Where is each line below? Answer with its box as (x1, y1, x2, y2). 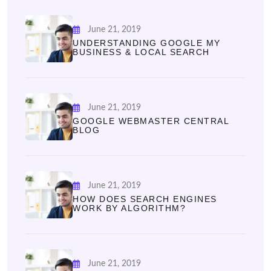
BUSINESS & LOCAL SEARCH (73, 47, 210, 57)
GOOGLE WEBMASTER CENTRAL (73, 116, 229, 126)
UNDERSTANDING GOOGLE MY (73, 38, 221, 48)
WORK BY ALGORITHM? (73, 203, 186, 214)
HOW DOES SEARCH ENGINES (73, 194, 217, 204)
